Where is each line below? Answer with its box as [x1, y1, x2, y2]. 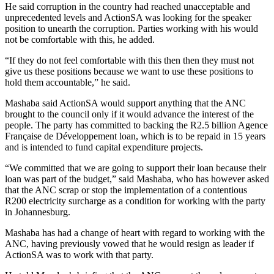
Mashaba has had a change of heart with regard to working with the [5, 228, 265, 239]
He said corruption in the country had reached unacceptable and [5, 1, 250, 12]
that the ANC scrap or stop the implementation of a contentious [5, 185, 247, 196]
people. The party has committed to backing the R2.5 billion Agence [5, 120, 268, 131]
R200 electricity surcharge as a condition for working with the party [5, 196, 265, 207]
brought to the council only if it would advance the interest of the [5, 109, 254, 120]
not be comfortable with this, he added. [5, 34, 155, 45]
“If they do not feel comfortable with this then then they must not [5, 55, 254, 66]
